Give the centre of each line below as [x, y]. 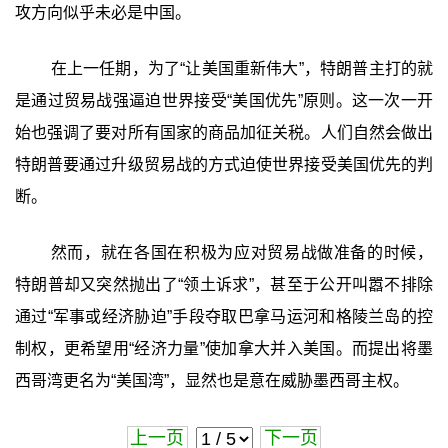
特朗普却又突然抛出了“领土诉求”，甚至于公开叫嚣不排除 [224, 284]
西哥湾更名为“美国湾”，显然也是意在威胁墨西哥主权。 [211, 380]
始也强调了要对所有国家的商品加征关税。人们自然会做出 [224, 132]
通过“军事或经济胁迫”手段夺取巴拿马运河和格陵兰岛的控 [224, 316]
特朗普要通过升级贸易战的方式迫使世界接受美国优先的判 [224, 164]
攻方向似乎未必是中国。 [102, 13]
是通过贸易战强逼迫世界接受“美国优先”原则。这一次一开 [224, 100]
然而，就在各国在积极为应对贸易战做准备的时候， [242, 252]
